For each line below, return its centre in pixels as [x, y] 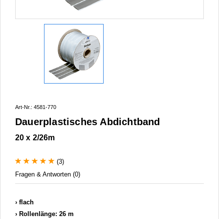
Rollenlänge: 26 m [46, 214]
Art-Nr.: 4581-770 [36, 107]
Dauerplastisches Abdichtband [88, 122]
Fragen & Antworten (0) [48, 174]
